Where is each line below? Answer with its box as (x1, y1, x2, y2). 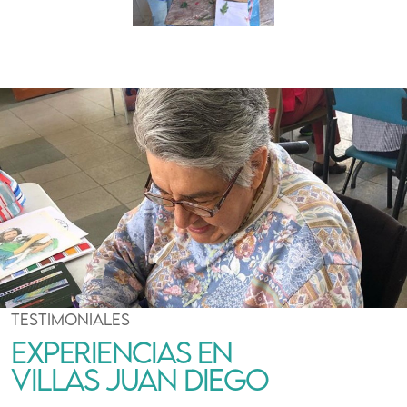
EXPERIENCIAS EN (11, 333, 233, 370)
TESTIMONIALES (11, 309, 130, 329)
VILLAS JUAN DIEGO (11, 361, 269, 397)
